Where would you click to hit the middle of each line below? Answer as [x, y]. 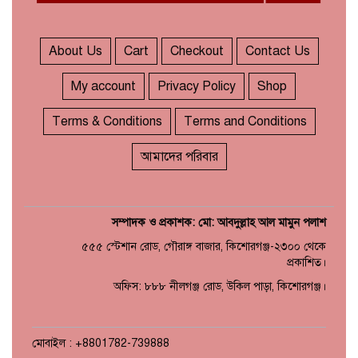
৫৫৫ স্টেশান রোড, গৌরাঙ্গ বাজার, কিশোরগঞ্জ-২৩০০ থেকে [204, 247]
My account [103, 87]
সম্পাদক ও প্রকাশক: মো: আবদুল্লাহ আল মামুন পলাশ [219, 223]
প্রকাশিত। [306, 263]
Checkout [197, 52]
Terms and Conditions [245, 122]
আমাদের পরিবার [179, 157]
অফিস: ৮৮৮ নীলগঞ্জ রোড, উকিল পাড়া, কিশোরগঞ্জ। [220, 287]
